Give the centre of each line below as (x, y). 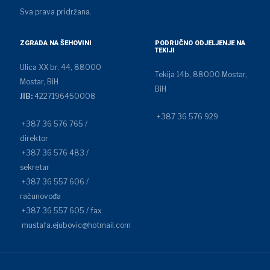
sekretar (34, 167)
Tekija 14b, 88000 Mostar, (201, 74)
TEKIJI (165, 50)
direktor (34, 138)
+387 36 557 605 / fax (61, 210)
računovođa (40, 196)
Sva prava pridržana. (55, 11)
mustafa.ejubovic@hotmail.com (75, 225)
